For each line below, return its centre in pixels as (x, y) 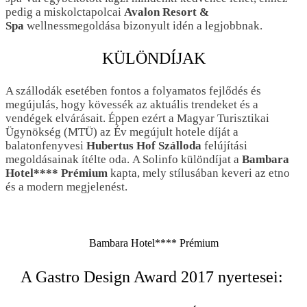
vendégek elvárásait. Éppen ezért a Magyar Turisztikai (137, 118)
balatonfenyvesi (46, 145)
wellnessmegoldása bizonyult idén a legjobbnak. (145, 25)
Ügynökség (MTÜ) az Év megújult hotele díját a (122, 132)
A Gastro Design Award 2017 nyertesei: (153, 277)
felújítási (224, 145)
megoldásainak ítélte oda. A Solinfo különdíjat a (124, 159)
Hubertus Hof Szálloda (144, 145)
